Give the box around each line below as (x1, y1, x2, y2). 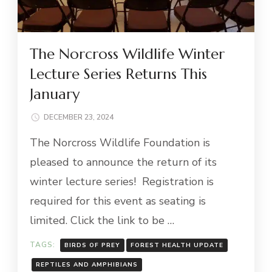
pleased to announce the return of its (30, 154, 217, 169)
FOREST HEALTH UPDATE (131, 240, 223, 250)
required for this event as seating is (30, 193, 206, 208)
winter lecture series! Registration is (30, 174, 214, 189)
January (30, 84, 80, 103)
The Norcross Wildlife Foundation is (30, 135, 210, 150)
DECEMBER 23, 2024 (44, 112, 114, 122)
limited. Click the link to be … (30, 212, 174, 228)
